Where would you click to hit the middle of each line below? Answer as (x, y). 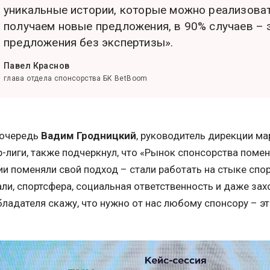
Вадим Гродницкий (89, 136)
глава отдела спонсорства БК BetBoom (76, 78)
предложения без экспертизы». (89, 42)
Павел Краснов (37, 66)
